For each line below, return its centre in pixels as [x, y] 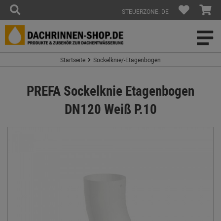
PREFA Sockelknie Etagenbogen [110, 91]
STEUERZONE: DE [145, 11]
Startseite [73, 60]
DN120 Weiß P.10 [110, 109]
